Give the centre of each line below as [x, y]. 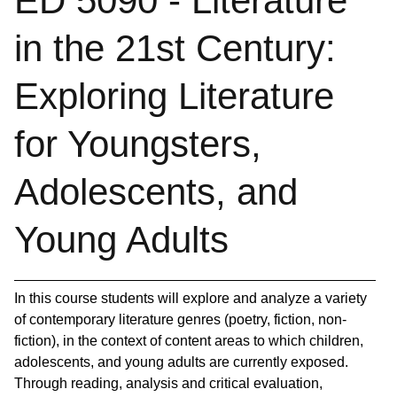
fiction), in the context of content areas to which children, [189, 341]
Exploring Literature [174, 96]
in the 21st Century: [175, 48]
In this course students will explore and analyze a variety [191, 298]
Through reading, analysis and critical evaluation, [168, 383]
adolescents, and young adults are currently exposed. [181, 362]
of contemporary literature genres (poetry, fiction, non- [180, 319]
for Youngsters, [138, 144]
